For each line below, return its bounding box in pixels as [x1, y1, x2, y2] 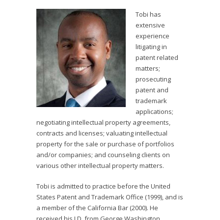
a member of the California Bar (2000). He [36, 203, 158, 212]
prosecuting [136, 75, 171, 83]
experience [136, 31, 169, 40]
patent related [136, 53, 178, 62]
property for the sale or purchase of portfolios [36, 139, 174, 148]
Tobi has [136, 10, 161, 19]
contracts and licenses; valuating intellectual [36, 129, 167, 137]
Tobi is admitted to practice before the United [36, 182, 170, 191]
